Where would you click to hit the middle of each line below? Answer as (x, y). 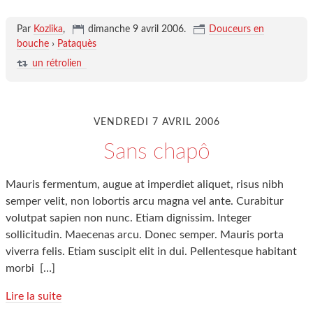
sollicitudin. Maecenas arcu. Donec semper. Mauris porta (145, 235)
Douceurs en (236, 29)
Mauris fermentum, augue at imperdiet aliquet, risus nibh (145, 184)
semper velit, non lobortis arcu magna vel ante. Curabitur (145, 201)
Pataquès (77, 44)
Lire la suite (34, 296)
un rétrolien (57, 64)
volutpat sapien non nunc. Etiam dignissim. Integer (129, 218)
